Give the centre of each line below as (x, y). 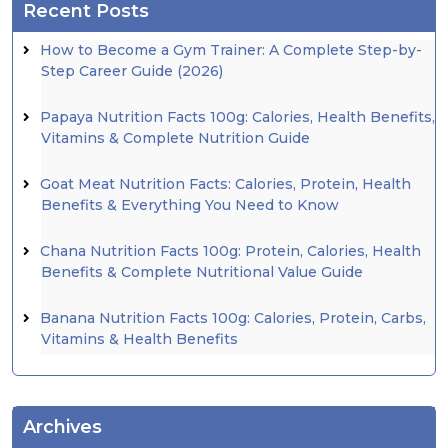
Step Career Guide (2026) (132, 71)
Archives (62, 427)
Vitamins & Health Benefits (139, 339)
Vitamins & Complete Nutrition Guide (175, 138)
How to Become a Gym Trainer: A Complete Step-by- (231, 50)
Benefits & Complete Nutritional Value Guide (202, 272)
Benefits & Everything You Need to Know (190, 205)
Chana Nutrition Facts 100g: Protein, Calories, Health (230, 251)
